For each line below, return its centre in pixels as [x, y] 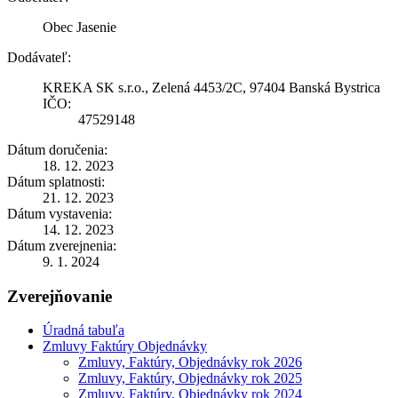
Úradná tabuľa [84, 330]
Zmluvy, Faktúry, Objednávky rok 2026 [190, 362]
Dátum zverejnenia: [62, 245]
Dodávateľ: [39, 57]
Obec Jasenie [80, 27]
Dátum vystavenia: [60, 213]
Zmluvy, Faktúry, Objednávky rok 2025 [190, 378]
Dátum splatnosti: [56, 181]
